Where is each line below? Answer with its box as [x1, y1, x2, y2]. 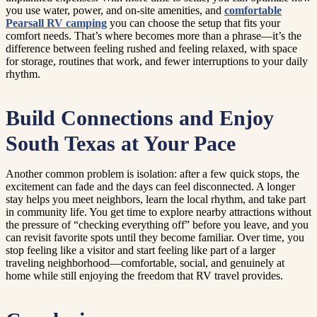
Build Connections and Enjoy [6, 107, 274, 130]
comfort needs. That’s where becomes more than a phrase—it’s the [6, 30, 301, 42]
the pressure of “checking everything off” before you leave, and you [6, 219, 309, 231]
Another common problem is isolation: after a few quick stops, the [6, 168, 299, 180]
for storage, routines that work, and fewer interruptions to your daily [6, 55, 308, 68]
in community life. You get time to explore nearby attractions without [6, 206, 311, 219]
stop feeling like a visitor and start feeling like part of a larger [6, 244, 275, 257]
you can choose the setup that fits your [107, 17, 280, 30]
